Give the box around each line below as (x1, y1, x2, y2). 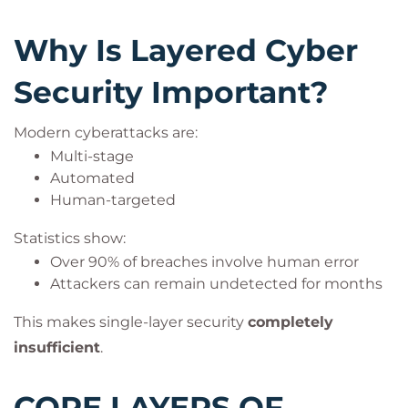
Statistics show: (14, 229, 126, 247)
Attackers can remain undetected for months (50, 275, 382, 292)
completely (248, 313, 333, 331)
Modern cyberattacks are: (14, 124, 198, 141)
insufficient (14, 339, 100, 356)
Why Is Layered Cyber (14, 32, 358, 68)
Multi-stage (50, 148, 134, 165)
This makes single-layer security (14, 313, 248, 331)
